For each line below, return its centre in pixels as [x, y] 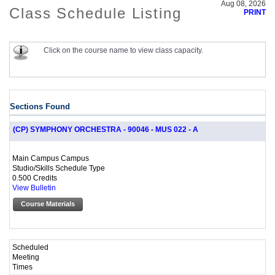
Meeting [26, 257]
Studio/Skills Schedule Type [59, 168]
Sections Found [40, 107]
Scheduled [30, 247]
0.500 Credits [35, 178]
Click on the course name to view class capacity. [123, 50]
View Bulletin [34, 188]
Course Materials [48, 204]
